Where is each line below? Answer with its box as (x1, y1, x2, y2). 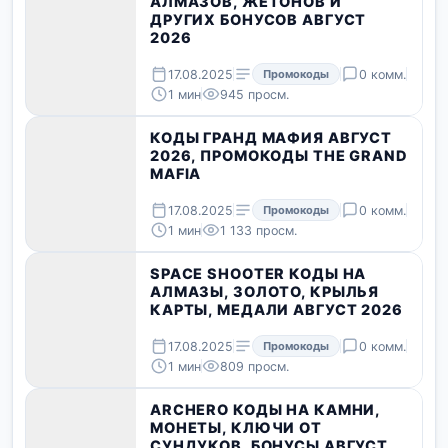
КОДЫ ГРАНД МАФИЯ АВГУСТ (150, 129, 393, 147)
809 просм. (220, 358, 289, 374)
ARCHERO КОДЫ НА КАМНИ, (150, 401, 381, 419)
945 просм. (220, 86, 289, 102)
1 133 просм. (220, 222, 297, 238)
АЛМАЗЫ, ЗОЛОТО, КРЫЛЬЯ (150, 283, 380, 301)
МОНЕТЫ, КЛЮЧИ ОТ (150, 419, 322, 437)
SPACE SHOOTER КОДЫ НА (150, 265, 367, 283)
